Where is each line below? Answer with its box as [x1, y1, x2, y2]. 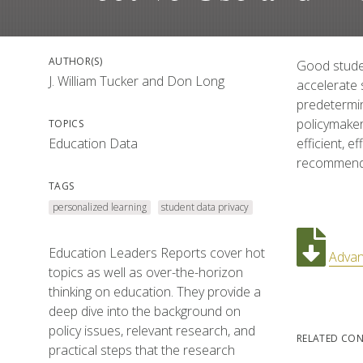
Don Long [167, 72, 224, 90]
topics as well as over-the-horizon [49, 263, 243, 281]
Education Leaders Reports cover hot [49, 244, 265, 262]
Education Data [49, 135, 138, 152]
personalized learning [52, 200, 147, 214]
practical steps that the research [49, 341, 235, 359]
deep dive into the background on [49, 302, 241, 320]
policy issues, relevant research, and [49, 322, 255, 340]
